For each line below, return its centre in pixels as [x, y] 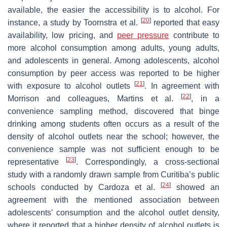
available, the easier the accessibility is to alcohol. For [113, 10]
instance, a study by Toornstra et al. [74, 22]
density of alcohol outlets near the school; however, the [113, 136]
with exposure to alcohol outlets [71, 86]
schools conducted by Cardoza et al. [84, 187]
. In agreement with [182, 86]
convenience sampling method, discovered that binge [113, 111]
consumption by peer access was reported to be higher [113, 73]
